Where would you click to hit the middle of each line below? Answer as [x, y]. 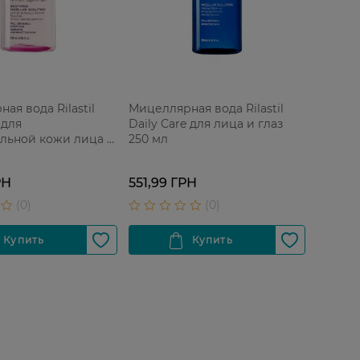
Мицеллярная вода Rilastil [206, 108]
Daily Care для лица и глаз [205, 123]
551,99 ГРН [162, 183]
